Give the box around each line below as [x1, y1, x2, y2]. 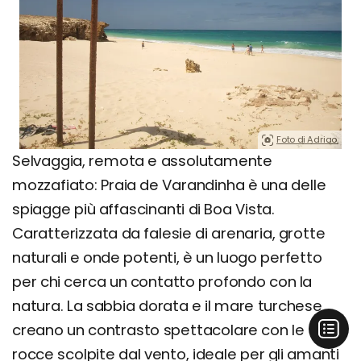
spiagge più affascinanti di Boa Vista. [12, 199, 275, 220]
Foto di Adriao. [276, 133, 338, 147]
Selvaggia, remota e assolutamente [12, 151, 272, 172]
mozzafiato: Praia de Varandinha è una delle [12, 175, 326, 196]
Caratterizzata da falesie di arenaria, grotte [12, 223, 326, 244]
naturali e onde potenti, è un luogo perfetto [12, 247, 322, 268]
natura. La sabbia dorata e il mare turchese [12, 296, 322, 317]
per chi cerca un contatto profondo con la [12, 272, 313, 293]
